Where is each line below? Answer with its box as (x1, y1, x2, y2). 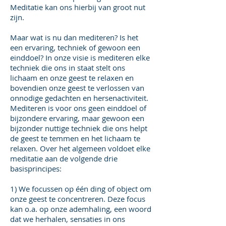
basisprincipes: (10, 163, 62, 174)
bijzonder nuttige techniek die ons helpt (10, 123, 147, 133)
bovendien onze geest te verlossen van (10, 83, 144, 93)
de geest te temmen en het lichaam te (10, 133, 140, 143)
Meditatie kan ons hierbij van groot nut (10, 2, 145, 12)
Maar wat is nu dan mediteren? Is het (10, 32, 138, 42)
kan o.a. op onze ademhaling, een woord (10, 204, 151, 214)
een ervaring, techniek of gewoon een (10, 42, 140, 52)
